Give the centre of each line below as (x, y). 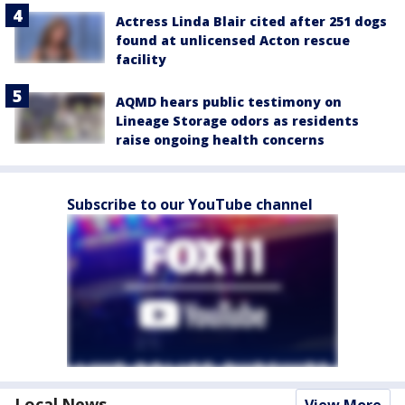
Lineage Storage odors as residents (237, 121)
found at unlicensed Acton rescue (233, 41)
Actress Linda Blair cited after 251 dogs (251, 22)
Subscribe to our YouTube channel (190, 205)
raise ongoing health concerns (220, 140)
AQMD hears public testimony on (229, 102)
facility (141, 60)
